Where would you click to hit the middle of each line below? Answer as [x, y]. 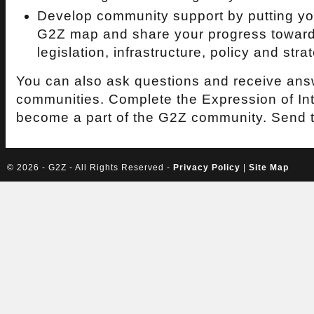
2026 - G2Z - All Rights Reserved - [95, 168]
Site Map [269, 168]
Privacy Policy [207, 168]
